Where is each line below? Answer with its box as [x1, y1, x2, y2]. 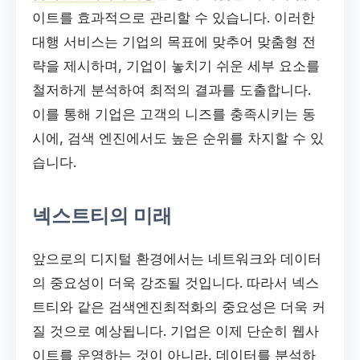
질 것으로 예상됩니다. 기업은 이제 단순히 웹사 [32, 322, 319, 339]
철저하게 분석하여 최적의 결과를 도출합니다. [32, 82, 311, 99]
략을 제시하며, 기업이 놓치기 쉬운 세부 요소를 [32, 58, 320, 75]
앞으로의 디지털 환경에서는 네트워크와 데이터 [32, 250, 321, 267]
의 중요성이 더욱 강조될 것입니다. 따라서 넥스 [32, 274, 319, 291]
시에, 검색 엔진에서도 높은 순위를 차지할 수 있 [32, 130, 324, 147]
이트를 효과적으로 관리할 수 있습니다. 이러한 [32, 10, 315, 27]
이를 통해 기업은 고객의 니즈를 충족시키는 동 [32, 106, 316, 123]
